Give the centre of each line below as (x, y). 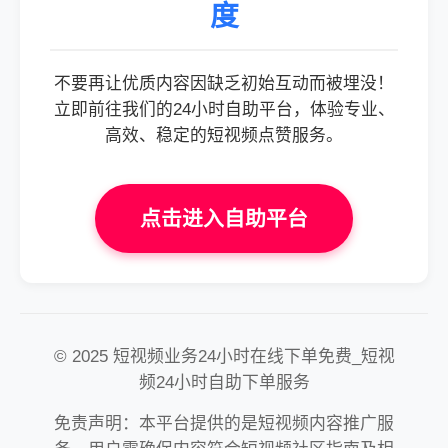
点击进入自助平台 (224, 218)
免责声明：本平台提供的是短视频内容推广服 (224, 423)
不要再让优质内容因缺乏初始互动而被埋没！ (224, 83)
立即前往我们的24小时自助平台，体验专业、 (224, 109)
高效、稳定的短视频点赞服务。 (224, 135)
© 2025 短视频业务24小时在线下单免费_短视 (224, 356)
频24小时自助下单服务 (224, 382)
